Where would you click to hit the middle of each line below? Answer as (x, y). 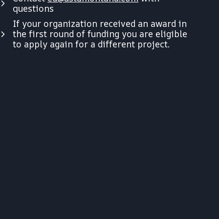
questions (33, 8)
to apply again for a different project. (91, 44)
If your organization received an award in (100, 23)
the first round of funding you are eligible (100, 34)
